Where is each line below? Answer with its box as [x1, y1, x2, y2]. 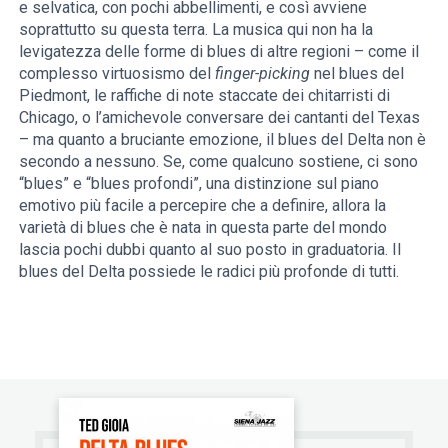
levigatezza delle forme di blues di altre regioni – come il [19, 41, 420, 61]
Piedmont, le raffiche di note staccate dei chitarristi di [19, 85, 391, 105]
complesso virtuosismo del [19, 63, 216, 83]
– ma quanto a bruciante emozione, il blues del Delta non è [19, 129, 427, 149]
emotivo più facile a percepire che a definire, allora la [19, 195, 387, 215]
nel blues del [310, 63, 405, 83]
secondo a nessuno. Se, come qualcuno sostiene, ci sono [19, 151, 419, 171]
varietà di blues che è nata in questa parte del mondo [19, 217, 388, 237]
